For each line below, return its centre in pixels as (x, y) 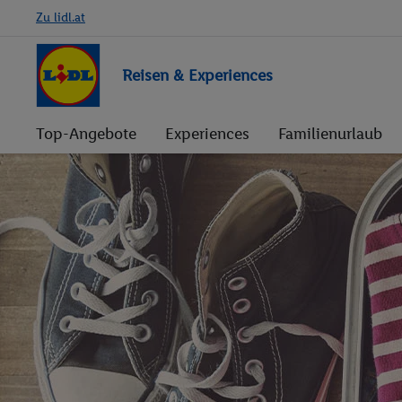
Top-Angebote (86, 134)
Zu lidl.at (61, 17)
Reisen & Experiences (197, 75)
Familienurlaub (330, 134)
